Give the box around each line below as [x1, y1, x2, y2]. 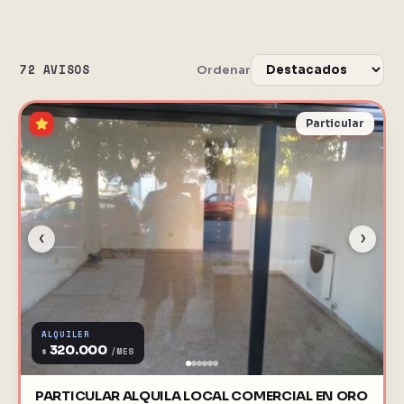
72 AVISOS [20, 61, 90, 78]
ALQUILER [41, 327, 90, 340]
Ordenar [197, 62, 251, 78]
